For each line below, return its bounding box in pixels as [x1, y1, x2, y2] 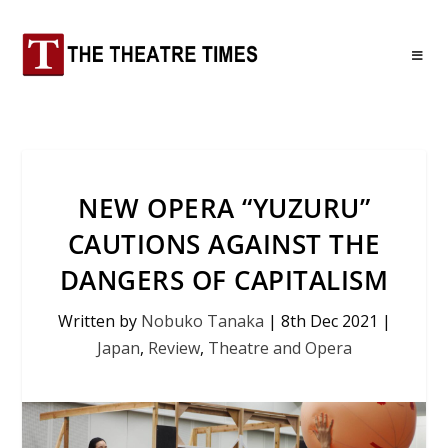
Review [147, 337, 200, 359]
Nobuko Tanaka [140, 310, 264, 332]
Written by [57, 310, 141, 332]
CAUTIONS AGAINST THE [67, 226, 381, 262]
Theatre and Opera [207, 337, 352, 359]
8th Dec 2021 [280, 310, 378, 332]
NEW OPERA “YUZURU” [78, 190, 370, 226]
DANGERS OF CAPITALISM [59, 262, 389, 298]
